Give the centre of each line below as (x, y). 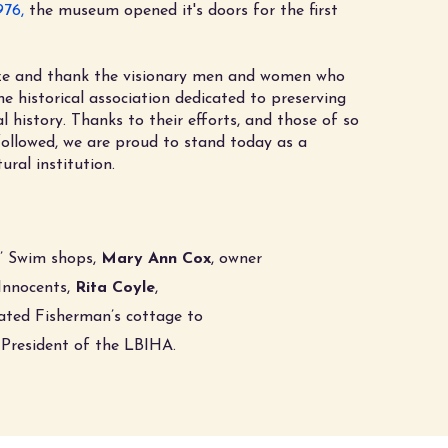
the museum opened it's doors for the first (181, 11)
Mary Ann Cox (156, 259)
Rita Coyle (115, 288)
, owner (236, 259)
